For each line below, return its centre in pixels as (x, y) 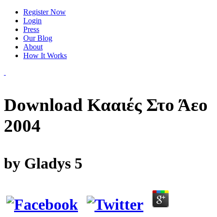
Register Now (45, 12)
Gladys (47, 163)
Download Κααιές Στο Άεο (106, 105)
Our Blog (38, 38)
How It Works (45, 55)
